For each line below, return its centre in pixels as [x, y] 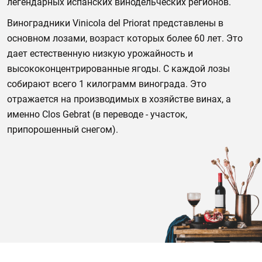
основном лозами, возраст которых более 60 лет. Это [125, 38]
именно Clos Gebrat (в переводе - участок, [97, 114]
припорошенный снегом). [63, 130]
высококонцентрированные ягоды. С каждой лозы [118, 69]
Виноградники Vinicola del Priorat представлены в [115, 23]
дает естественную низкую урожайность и [100, 54]
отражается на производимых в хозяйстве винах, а [119, 99]
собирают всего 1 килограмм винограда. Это [107, 84]
